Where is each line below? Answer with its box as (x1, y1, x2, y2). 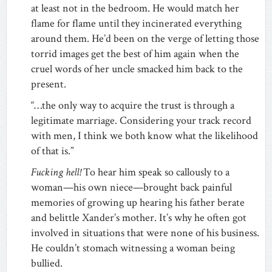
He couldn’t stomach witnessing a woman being (31, 240, 235, 255)
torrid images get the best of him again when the (31, 46, 239, 61)
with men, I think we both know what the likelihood (31, 128, 258, 143)
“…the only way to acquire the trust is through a (31, 98, 234, 112)
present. (31, 76, 66, 91)
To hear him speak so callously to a (83, 165, 229, 179)
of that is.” (31, 143, 73, 158)
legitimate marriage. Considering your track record (31, 113, 251, 127)
